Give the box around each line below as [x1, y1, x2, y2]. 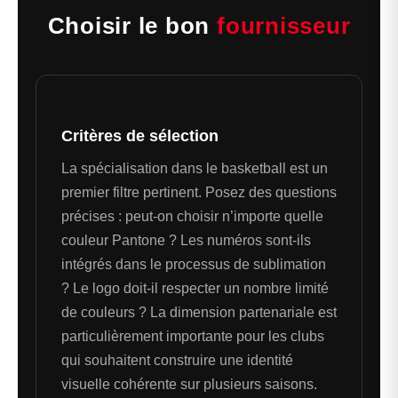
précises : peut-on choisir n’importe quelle [61, 209, 323, 225]
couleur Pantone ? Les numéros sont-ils [61, 233, 311, 249]
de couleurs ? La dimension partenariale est [61, 305, 337, 321]
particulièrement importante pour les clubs [61, 329, 324, 345]
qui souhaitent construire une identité [61, 353, 293, 369]
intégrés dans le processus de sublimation [61, 257, 326, 273]
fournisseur [217, 13, 351, 39]
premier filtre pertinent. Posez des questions [61, 185, 337, 201]
